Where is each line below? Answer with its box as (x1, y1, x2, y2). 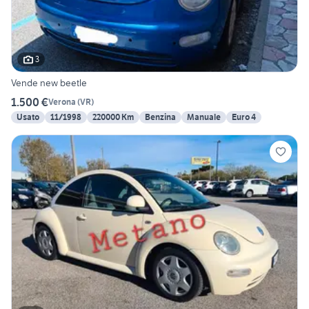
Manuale (187, 111, 221, 122)
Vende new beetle (11, 76, 87, 89)
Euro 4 (232, 111, 256, 122)
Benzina (145, 111, 176, 122)
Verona (48, 97, 76, 108)
